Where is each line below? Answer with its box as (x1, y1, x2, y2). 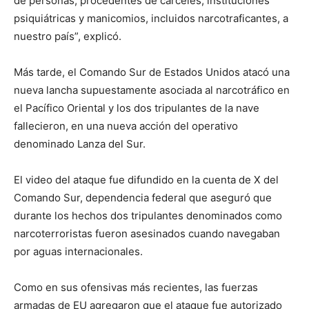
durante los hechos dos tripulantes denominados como (14, 208, 282, 222)
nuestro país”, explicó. (14, 29, 121, 43)
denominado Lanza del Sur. (14, 137, 146, 150)
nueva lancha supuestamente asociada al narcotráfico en (14, 83, 290, 97)
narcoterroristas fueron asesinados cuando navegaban (14, 226, 280, 240)
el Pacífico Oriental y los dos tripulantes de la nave (14, 101, 259, 114)
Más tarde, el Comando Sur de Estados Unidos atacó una (14, 65, 290, 79)
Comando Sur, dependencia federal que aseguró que (14, 190, 272, 204)
